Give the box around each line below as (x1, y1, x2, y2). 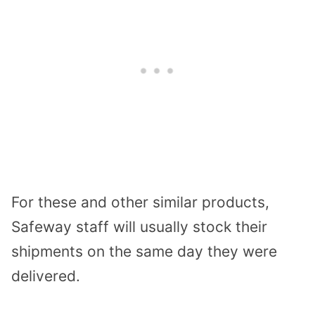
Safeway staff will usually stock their (11, 217, 267, 236)
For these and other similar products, (11, 193, 269, 211)
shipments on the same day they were (11, 242, 277, 260)
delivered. (11, 266, 80, 285)
